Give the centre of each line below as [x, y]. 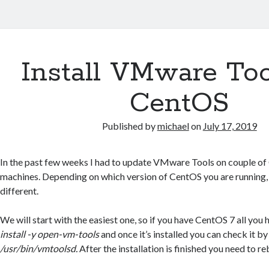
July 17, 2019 [230, 126]
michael [173, 126]
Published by [129, 126]
